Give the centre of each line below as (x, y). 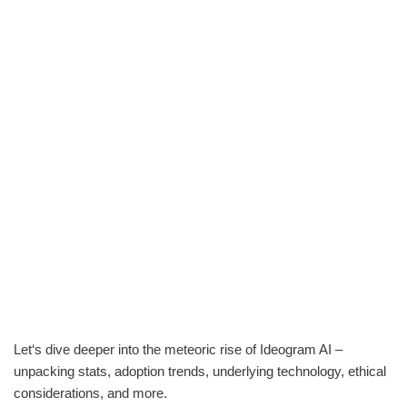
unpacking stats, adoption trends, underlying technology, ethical (200, 371)
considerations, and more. (90, 393)
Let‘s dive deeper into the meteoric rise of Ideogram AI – (178, 349)
